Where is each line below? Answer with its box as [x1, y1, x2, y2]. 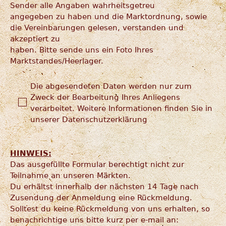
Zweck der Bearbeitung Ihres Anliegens [30, 92, 180, 102]
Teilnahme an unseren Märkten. [10, 171, 131, 180]
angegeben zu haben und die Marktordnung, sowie [10, 12, 207, 21]
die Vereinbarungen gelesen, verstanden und [10, 23, 184, 32]
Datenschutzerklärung [62, 115, 147, 124]
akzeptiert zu [10, 34, 60, 43]
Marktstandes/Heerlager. [10, 56, 103, 66]
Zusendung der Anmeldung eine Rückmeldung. [10, 193, 192, 202]
